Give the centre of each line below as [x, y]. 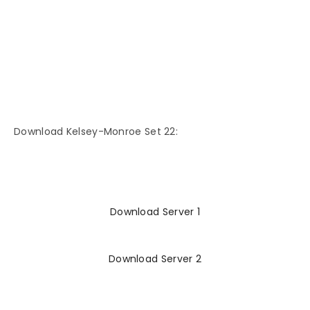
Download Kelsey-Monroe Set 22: [96, 131]
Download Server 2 [155, 259]
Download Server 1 [155, 212]
